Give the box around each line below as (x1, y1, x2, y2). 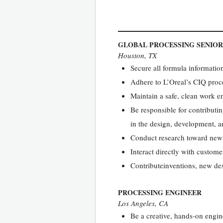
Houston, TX (118, 50, 157, 60)
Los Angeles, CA (118, 198, 168, 208)
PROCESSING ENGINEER (118, 187, 202, 198)
